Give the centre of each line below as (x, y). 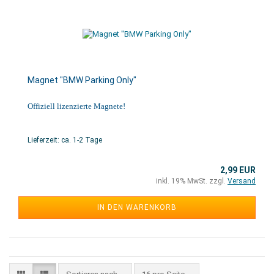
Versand (242, 181)
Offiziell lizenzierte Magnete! (76, 106)
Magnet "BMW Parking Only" (82, 80)
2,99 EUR (238, 170)
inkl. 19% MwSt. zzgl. (192, 181)
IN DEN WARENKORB (137, 207)
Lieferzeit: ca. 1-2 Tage (65, 140)
